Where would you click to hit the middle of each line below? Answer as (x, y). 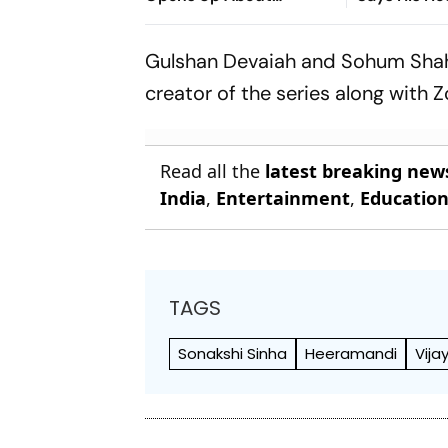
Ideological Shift (207, 19)
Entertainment (283, 197)
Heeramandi (351, 353)
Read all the (213, 170)
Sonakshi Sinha (233, 353)
